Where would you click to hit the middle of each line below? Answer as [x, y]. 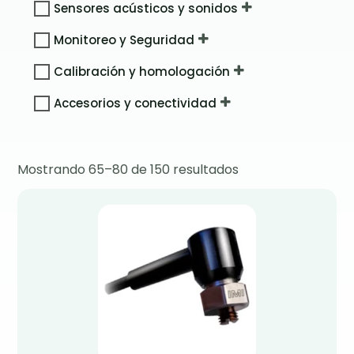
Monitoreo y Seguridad [124, 40]
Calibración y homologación [141, 71]
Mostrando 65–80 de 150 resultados [128, 169]
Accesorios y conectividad [135, 103]
